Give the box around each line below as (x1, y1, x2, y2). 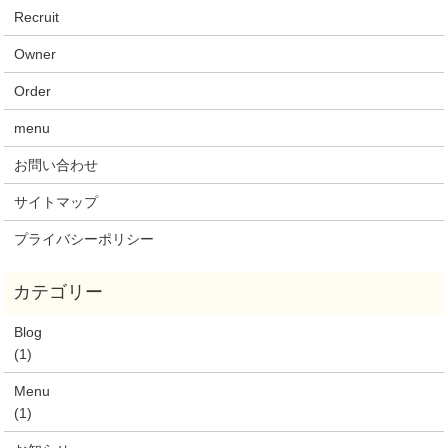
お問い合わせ (14, 156, 99, 173)
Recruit (14, 8, 60, 25)
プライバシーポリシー (14, 230, 155, 247)
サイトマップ (14, 193, 99, 210)
